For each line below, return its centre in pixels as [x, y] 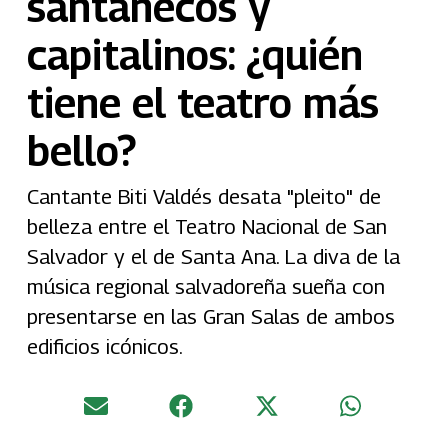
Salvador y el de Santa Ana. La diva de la [213, 257]
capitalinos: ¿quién [194, 55]
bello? [81, 151]
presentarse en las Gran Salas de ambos [210, 317]
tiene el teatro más [202, 103]
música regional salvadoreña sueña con [205, 287]
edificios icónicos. [104, 347]
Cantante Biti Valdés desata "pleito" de [203, 197]
